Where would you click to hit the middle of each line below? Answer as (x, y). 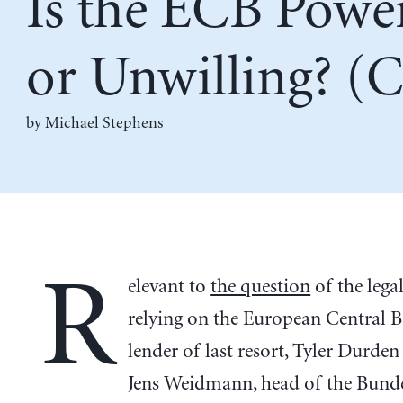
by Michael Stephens (94, 124)
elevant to (170, 287)
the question (261, 287)
